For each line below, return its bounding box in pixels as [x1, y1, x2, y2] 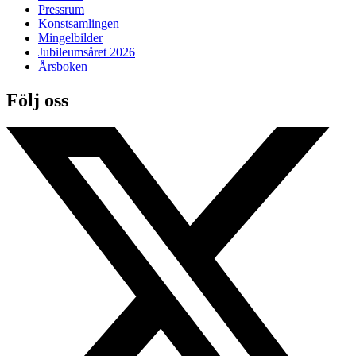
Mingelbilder [38, 30, 103, 44]
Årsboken [38, 59, 87, 73]
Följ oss [6, 89, 68, 110]
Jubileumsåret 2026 [38, 44, 135, 59]
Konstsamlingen [38, 16, 119, 30]
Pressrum [38, 2, 84, 16]
